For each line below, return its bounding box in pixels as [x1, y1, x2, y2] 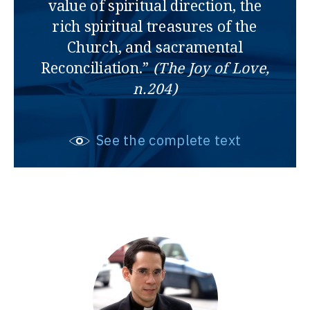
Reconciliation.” [40, 58, 153, 78]
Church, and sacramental [67, 37, 243, 57]
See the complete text [92, 131, 241, 150]
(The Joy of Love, [153, 58, 270, 78]
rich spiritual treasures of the [53, 17, 257, 37]
